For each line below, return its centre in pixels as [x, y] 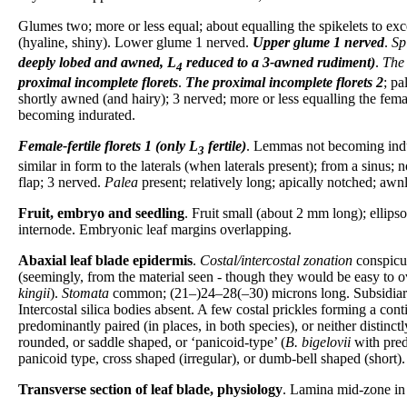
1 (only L [171, 146]
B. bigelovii [318, 342]
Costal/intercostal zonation [276, 261]
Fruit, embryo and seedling [101, 213]
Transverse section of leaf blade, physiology [150, 390]
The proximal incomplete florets [279, 83]
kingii [34, 293]
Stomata [85, 293]
